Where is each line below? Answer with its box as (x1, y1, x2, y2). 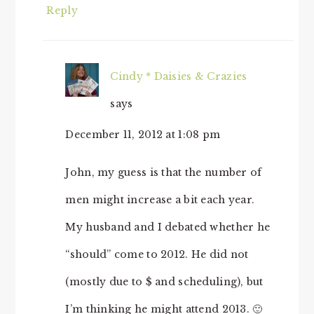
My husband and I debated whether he (65, 221, 271, 234)
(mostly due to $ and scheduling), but (65, 275, 264, 289)
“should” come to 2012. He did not (65, 248, 249, 261)
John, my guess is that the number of (65, 166, 262, 179)
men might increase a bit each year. (65, 193, 255, 207)
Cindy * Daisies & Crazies (110, 70, 247, 83)
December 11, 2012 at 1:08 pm (65, 128, 221, 142)
